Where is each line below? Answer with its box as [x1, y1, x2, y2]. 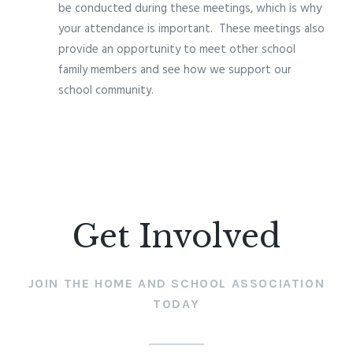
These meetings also [219, 20, 325, 39]
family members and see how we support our [58, 61, 292, 80]
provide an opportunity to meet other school [58, 40, 295, 60]
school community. [58, 81, 154, 101]
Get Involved [72, 217, 281, 257]
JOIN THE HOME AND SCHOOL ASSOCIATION [28, 276, 325, 292]
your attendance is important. [58, 20, 213, 39]
